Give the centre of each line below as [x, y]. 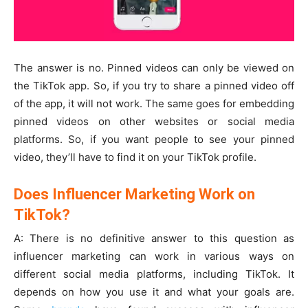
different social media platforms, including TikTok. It [154, 274]
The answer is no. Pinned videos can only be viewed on [154, 67]
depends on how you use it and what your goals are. [154, 291]
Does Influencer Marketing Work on [134, 194]
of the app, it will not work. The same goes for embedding [154, 103]
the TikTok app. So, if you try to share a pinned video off [154, 85]
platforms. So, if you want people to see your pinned [154, 139]
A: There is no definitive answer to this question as [154, 238]
